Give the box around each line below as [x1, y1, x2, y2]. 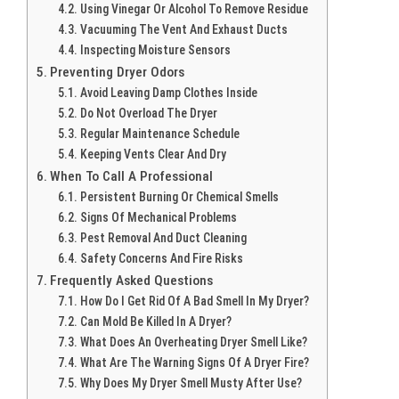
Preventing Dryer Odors [50, 63, 185, 80]
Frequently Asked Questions [50, 272, 214, 289]
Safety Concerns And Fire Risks [79, 250, 243, 265]
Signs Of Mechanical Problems [79, 209, 237, 224]
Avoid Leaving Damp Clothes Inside [79, 85, 257, 100]
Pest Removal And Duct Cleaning [79, 230, 247, 245]
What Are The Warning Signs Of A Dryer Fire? [79, 354, 309, 370]
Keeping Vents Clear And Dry [79, 146, 226, 161]
